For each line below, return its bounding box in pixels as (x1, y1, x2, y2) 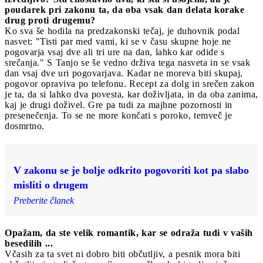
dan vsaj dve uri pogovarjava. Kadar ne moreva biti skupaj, (5, 68, 243, 78)
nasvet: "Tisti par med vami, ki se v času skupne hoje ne (5, 36, 231, 46)
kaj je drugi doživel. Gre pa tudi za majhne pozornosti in (5, 99, 232, 110)
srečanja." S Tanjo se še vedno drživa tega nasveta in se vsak (5, 57, 250, 68)
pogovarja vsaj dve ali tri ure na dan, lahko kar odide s (5, 46, 225, 57)
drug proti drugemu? (5, 15, 99, 25)
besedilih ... (5, 238, 53, 248)
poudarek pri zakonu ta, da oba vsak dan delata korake (5, 4, 244, 15)
